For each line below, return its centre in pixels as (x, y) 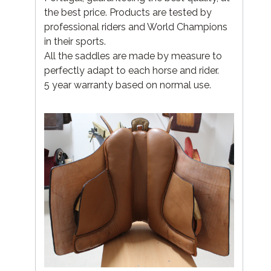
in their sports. (77, 41)
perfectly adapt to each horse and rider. (139, 70)
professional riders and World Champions (136, 27)
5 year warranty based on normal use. (128, 85)
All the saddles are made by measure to (133, 56)
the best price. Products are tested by (128, 12)
